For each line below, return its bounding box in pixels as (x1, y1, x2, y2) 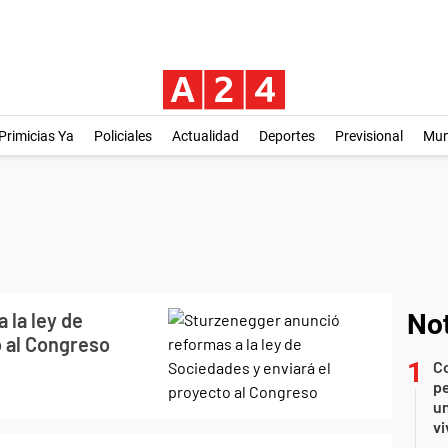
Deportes (258, 128, 315, 144)
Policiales (93, 128, 152, 144)
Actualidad (171, 128, 239, 144)
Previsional (334, 128, 403, 144)
